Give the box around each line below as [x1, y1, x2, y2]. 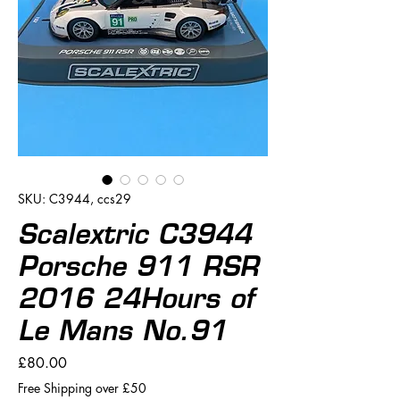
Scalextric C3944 [18, 216, 252, 251]
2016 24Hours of [18, 280, 254, 315]
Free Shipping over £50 [18, 379, 146, 396]
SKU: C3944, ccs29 [18, 189, 131, 207]
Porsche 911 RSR [18, 248, 259, 283]
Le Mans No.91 [18, 312, 227, 347]
